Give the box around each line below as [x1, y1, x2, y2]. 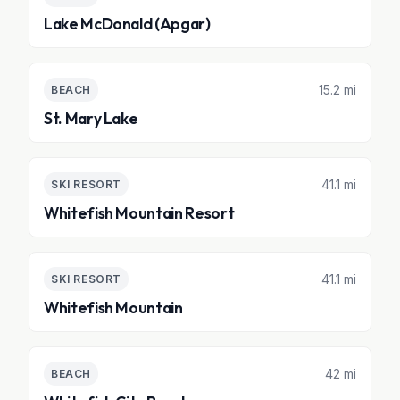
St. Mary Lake [44, 108, 138, 129]
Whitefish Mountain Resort [44, 203, 235, 223]
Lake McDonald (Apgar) [44, 13, 211, 34]
